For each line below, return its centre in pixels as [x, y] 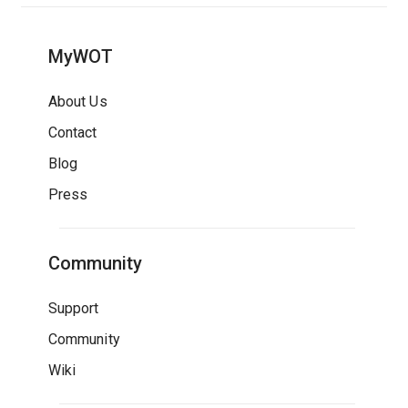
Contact [72, 133]
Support [73, 308]
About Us [77, 102]
